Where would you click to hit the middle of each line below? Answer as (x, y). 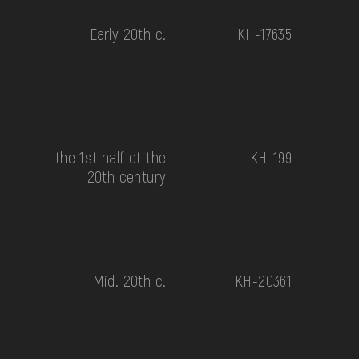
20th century (127, 176)
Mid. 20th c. (129, 280)
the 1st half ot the (111, 157)
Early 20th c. (128, 33)
